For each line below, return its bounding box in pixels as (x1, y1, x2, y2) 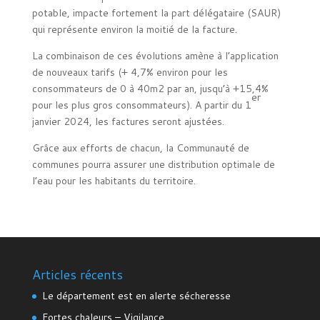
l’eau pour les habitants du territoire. (31, 174, 196, 188)
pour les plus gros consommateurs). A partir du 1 (31, 98, 251, 112)
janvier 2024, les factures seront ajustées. (31, 114, 224, 129)
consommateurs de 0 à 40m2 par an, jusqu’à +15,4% (31, 81, 269, 96)
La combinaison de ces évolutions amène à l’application (31, 49, 279, 63)
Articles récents (31, 265, 123, 284)
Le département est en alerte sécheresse (41, 289, 231, 303)
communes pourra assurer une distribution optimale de (31, 157, 275, 171)
